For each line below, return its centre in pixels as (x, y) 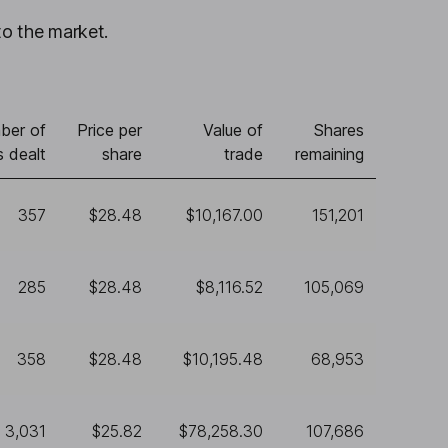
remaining (329, 154)
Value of (233, 130)
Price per (109, 130)
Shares (339, 130)
